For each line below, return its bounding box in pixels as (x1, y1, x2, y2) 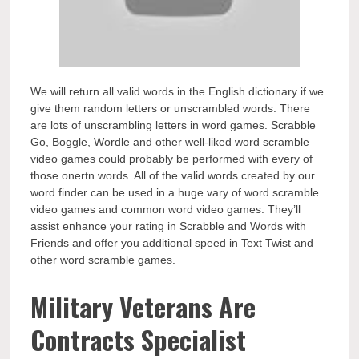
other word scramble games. (30, 253, 176, 266)
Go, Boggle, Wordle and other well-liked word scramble (30, 135, 310, 148)
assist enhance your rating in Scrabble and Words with (30, 220, 307, 232)
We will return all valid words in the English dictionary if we (30, 85, 325, 98)
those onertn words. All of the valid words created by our (30, 169, 316, 182)
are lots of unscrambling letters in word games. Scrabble (30, 119, 317, 131)
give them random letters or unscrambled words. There (30, 102, 311, 115)
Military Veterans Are (30, 287, 256, 325)
